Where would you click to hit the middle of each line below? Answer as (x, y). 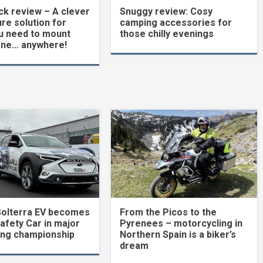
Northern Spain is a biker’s (178, 234)
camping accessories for (176, 22)
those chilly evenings (167, 33)
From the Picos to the (168, 212)
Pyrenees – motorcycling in (181, 223)
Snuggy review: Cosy (166, 11)
